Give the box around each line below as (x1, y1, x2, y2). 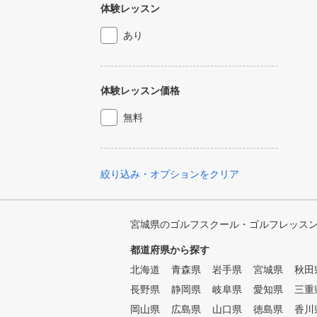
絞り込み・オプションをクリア (100, 168, 239, 180)
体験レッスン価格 (100, 85, 180, 96)
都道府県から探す (130, 244, 209, 255)
